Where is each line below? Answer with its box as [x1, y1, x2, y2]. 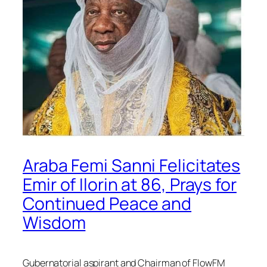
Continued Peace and [23, 191, 192, 215]
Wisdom [23, 210, 86, 234]
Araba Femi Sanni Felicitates [23, 153, 241, 177]
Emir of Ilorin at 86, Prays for [23, 172, 237, 196]
